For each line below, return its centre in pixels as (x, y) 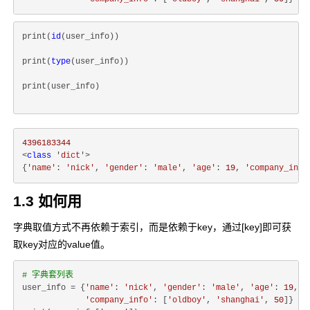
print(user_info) (61, 86)
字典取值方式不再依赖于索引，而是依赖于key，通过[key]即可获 (152, 227)
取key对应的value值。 (62, 244)
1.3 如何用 (47, 201)
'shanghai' (240, 300)
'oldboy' (187, 300)
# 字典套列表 (48, 275)
